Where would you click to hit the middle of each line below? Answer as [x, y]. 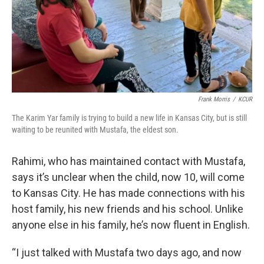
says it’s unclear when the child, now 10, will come [128, 177]
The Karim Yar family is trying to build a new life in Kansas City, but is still [129, 118]
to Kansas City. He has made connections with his [128, 193]
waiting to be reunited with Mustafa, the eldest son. [95, 130]
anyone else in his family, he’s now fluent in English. [131, 225]
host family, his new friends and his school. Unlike [128, 209]
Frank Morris [214, 100]
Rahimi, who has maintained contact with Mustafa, [128, 161]
